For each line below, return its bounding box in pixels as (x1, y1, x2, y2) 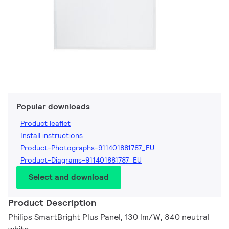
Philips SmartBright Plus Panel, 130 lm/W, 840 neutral (8, 212, 210, 223)
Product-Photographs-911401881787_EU (20, 143, 154, 153)
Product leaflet (20, 119, 71, 128)
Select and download (29, 172, 109, 183)
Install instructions (20, 131, 83, 141)
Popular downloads (16, 101, 90, 112)
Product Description (8, 197, 96, 209)
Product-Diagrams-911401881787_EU (20, 155, 142, 165)
